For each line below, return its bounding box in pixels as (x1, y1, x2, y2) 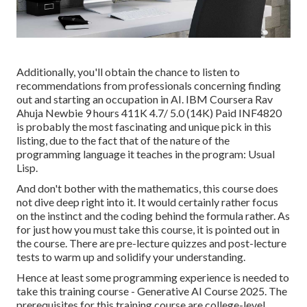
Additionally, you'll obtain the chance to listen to (16, 65, 240, 79)
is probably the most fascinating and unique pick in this (16, 120, 271, 134)
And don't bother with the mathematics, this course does (16, 182, 278, 195)
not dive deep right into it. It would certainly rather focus (16, 195, 278, 209)
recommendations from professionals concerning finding (16, 79, 281, 93)
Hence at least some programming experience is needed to (16, 271, 289, 284)
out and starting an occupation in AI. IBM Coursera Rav (16, 93, 273, 106)
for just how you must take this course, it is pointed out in (16, 223, 280, 236)
